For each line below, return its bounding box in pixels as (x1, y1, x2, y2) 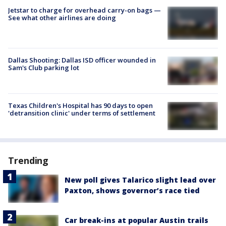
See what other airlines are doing (8, 13, 116, 22)
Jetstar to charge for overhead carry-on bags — (8, 5, 161, 15)
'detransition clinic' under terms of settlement (8, 108, 155, 118)
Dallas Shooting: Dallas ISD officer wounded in (8, 55, 156, 65)
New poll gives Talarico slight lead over (65, 175, 216, 185)
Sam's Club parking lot (8, 63, 79, 73)
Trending (8, 154, 49, 167)
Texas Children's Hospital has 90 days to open (8, 100, 153, 110)
